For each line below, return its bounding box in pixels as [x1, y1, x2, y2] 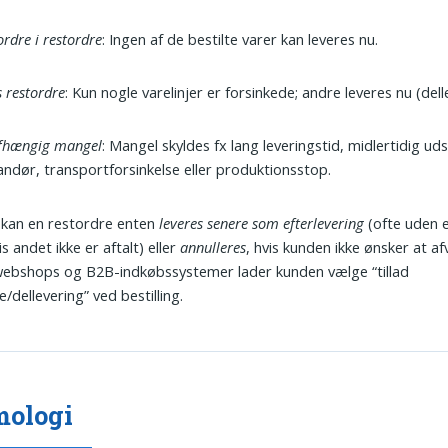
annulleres [180, 236, 247, 257]
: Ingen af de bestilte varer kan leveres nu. [102, 28, 379, 49]
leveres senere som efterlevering [159, 212, 365, 233]
